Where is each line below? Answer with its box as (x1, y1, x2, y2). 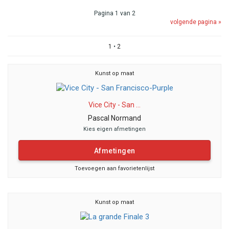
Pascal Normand (88, 113, 141, 122)
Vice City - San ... (88, 100, 141, 109)
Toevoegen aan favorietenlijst (75, 165, 154, 172)
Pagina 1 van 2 (94, 10, 135, 17)
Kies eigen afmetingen (83, 125, 146, 132)
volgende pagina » (170, 18, 221, 26)
